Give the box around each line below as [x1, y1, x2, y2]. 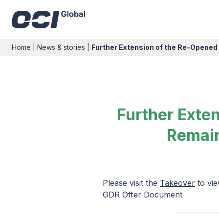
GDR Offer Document [103, 190, 182, 199]
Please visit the [103, 178, 160, 188]
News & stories [37, 43, 85, 51]
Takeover [160, 178, 195, 188]
